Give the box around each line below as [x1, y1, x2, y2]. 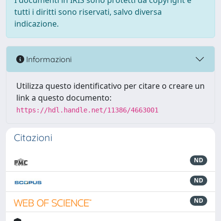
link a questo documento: [16, 92, 111, 103]
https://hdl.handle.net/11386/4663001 [16, 106, 158, 114]
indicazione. [14, 18, 59, 29]
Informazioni [24, 54, 72, 64]
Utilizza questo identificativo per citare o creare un [16, 80, 205, 91]
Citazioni [14, 131, 52, 144]
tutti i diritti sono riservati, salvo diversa [14, 6, 162, 17]
